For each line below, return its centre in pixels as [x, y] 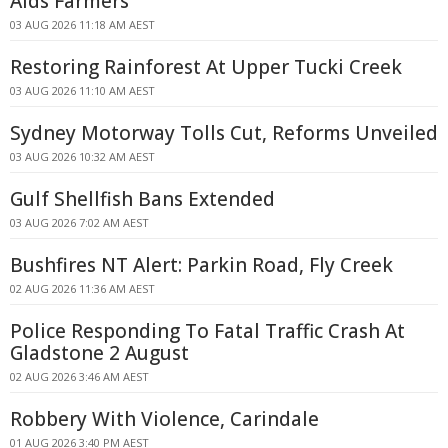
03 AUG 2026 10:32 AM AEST [82, 156]
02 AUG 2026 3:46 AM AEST [79, 376]
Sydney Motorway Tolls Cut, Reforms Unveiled [224, 133]
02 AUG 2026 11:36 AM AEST [82, 288]
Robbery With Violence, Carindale [164, 419]
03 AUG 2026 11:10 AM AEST [82, 90]
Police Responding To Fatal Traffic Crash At [207, 331]
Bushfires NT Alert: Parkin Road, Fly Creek [201, 265]
